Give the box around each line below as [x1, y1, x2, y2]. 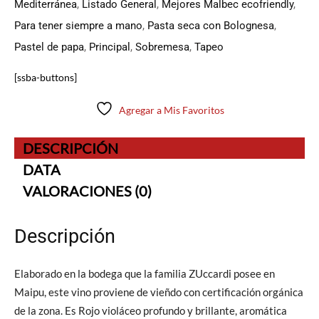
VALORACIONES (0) [23, 182, 152, 200]
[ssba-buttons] [14, 71, 77, 84]
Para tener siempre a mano [14, 19, 142, 33]
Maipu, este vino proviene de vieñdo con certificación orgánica [14, 286, 303, 299]
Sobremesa [135, 41, 189, 54]
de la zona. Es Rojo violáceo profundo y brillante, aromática [14, 304, 287, 318]
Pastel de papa [14, 41, 84, 54]
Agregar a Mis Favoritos [118, 104, 224, 117]
